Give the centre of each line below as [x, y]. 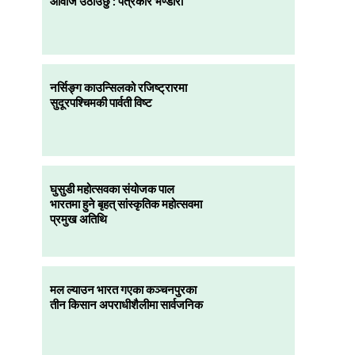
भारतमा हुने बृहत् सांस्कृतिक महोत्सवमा [126, 203]
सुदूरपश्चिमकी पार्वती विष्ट [101, 102]
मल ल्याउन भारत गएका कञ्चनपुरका [123, 290]
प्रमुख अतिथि [78, 218]
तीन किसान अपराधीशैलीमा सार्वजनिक [126, 305]
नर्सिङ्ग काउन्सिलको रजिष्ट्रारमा [118, 87]
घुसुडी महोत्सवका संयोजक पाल [112, 188]
